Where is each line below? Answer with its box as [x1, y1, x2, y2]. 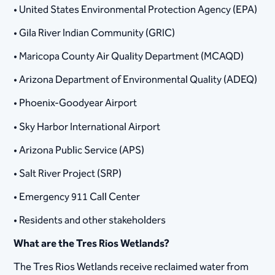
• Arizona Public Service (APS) [14, 141, 145, 159]
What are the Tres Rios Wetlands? [14, 235, 170, 253]
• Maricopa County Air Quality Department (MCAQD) [14, 48, 244, 66]
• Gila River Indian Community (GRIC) [14, 24, 176, 42]
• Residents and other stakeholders [14, 212, 166, 230]
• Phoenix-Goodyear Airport [14, 95, 137, 112]
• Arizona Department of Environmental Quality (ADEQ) [14, 71, 258, 89]
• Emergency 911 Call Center [14, 188, 141, 206]
